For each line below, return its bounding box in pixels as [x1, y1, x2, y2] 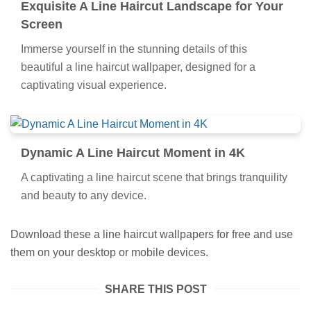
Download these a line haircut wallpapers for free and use [10, 228, 293, 240]
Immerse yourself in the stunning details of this [21, 42, 247, 55]
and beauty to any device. [21, 189, 146, 201]
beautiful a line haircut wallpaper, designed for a [21, 60, 255, 73]
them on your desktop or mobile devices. [10, 246, 208, 258]
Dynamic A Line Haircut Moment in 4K [21, 145, 245, 160]
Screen [21, 17, 62, 31]
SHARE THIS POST [104, 283, 207, 295]
